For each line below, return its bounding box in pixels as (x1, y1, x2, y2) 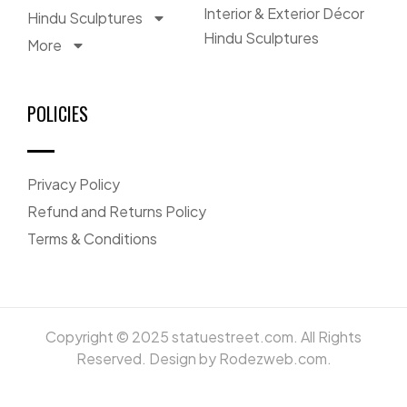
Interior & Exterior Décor (203, 3, 364, 23)
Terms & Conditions (27, 228, 157, 248)
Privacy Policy (27, 174, 120, 194)
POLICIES (27, 99, 88, 127)
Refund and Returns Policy (27, 201, 206, 221)
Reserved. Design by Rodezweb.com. (75, 348, 332, 368)
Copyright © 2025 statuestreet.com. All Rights (45, 326, 362, 346)
